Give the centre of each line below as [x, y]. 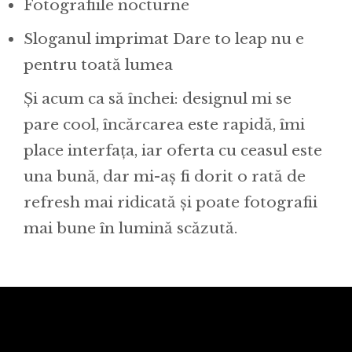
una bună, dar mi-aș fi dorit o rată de [165, 177]
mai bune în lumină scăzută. [130, 229]
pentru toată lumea [98, 64]
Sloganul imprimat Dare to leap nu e [164, 38]
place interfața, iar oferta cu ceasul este [173, 151]
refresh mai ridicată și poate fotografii [170, 203]
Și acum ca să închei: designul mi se [158, 99]
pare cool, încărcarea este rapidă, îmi [164, 125]
